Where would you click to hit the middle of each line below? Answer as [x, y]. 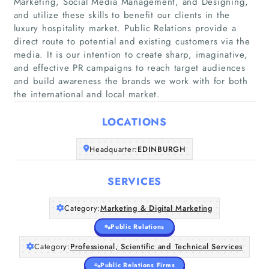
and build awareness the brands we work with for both [131, 81]
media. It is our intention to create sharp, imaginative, [131, 54]
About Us [134, 156]
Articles [134, 124]
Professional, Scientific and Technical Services [156, 246]
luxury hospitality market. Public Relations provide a [125, 28]
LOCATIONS [134, 122]
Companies [134, 92]
